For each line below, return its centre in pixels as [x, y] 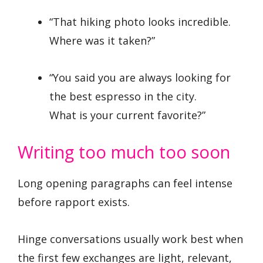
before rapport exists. [74, 202]
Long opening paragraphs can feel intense [125, 183]
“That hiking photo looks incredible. [140, 22]
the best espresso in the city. [123, 96]
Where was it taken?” [102, 41]
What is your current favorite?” [127, 115]
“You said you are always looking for [140, 77]
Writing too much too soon [124, 152]
